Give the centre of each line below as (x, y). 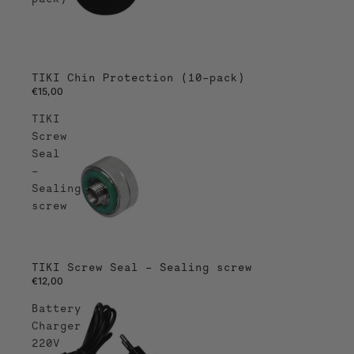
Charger (56, 325)
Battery (56, 308)
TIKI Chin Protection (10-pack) (138, 77)
